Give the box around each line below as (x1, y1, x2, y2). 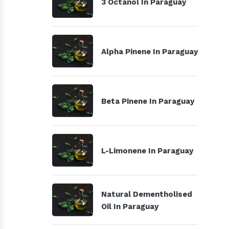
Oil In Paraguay (101, 202, 158, 211)
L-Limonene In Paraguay (101, 146, 193, 155)
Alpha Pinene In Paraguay (101, 47, 198, 56)
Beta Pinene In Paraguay (101, 97, 194, 106)
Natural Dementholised (101, 190, 192, 199)
